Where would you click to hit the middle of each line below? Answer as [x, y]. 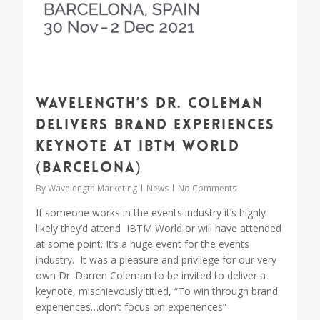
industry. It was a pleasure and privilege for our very [156, 260]
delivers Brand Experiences [155, 125]
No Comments [207, 189]
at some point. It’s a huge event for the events [142, 244]
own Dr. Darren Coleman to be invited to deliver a [151, 276]
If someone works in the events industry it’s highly [151, 213]
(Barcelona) [89, 167]
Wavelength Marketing [92, 189]
